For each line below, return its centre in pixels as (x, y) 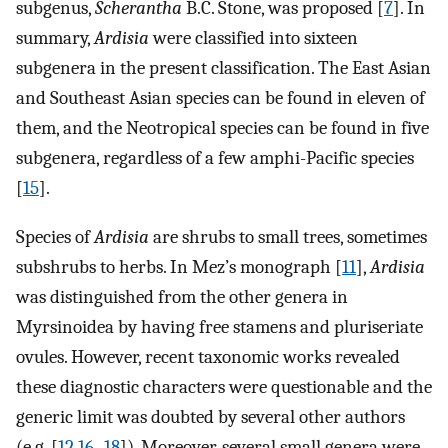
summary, (55, 38)
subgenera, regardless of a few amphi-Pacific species (215, 158)
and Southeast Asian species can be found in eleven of (220, 98)
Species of (55, 236)
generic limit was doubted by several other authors (210, 416)
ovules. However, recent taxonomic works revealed (208, 356)
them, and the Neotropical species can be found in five (222, 128)
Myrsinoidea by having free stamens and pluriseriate (219, 326)
